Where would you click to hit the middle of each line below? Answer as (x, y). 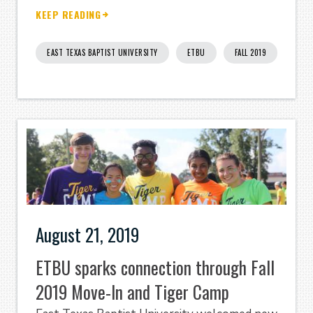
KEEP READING (68, 15)
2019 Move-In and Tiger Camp (132, 292)
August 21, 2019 (87, 234)
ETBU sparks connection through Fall (155, 268)
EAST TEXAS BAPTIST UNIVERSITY (102, 52)
